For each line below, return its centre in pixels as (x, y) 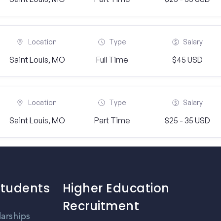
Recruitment (101, 206)
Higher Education (116, 188)
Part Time (112, 120)
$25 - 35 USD (187, 120)
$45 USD (187, 60)
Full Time (112, 60)
